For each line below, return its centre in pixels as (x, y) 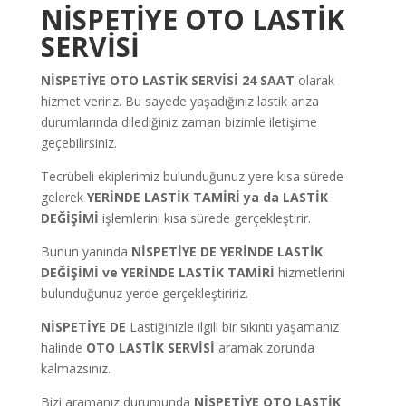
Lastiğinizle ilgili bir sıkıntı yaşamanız (232, 327)
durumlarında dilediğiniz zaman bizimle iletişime (179, 122)
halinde (63, 348)
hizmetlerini (309, 273)
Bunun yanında (86, 252)
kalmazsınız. (75, 369)
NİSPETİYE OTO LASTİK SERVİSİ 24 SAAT (167, 81)
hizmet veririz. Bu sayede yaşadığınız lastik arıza (179, 101)
